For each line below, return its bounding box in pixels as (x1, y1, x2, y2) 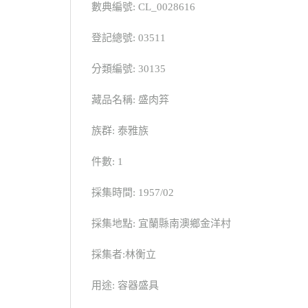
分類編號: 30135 (91, 63, 166, 74)
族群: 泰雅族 (91, 124, 148, 136)
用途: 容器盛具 (91, 279, 159, 291)
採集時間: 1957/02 (91, 186, 174, 198)
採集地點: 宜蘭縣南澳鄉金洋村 (91, 217, 231, 229)
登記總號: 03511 (91, 32, 166, 43)
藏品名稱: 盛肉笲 (91, 93, 169, 105)
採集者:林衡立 (91, 248, 156, 260)
